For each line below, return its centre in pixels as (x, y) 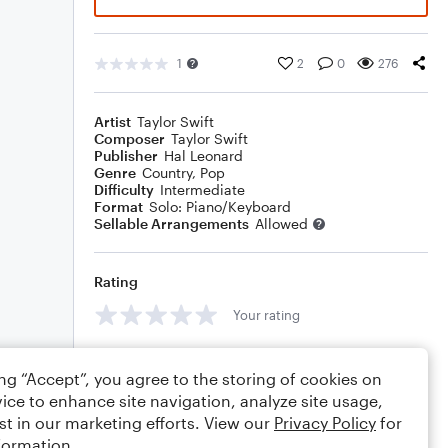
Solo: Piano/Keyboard (220, 206)
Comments (131, 359)
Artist (112, 121)
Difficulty (124, 189)
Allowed (281, 223)
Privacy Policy (325, 422)
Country (167, 172)
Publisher (126, 155)
